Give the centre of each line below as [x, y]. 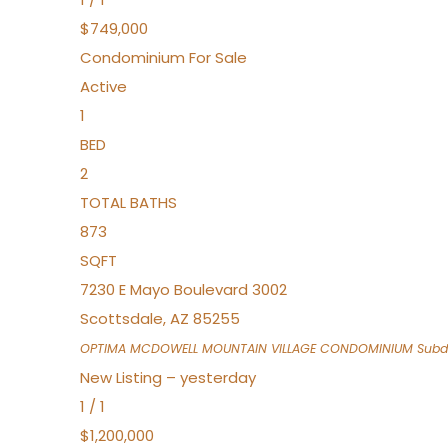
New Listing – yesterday [168, 377]
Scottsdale [121, 318]
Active [103, 86]
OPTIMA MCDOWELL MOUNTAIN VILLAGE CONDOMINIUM [246, 348]
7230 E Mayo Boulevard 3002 [183, 289]
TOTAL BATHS [128, 202]
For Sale [218, 57]
